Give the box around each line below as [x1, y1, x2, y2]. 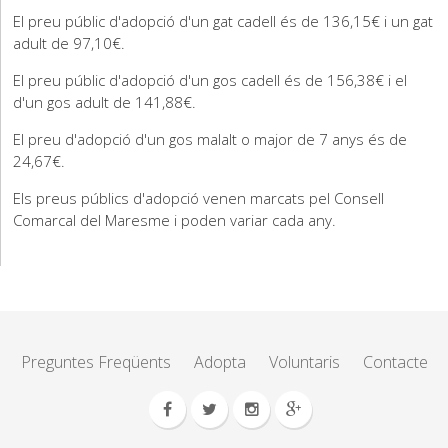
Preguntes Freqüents [20, 351, 171, 373]
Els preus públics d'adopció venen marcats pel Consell [13, 188, 385, 208]
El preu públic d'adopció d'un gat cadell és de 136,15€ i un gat [13, 11, 434, 31]
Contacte [362, 351, 428, 373]
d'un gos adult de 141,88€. [13, 92, 197, 112]
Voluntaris [268, 351, 340, 373]
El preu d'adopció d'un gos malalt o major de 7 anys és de [13, 129, 408, 149]
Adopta [193, 351, 246, 373]
